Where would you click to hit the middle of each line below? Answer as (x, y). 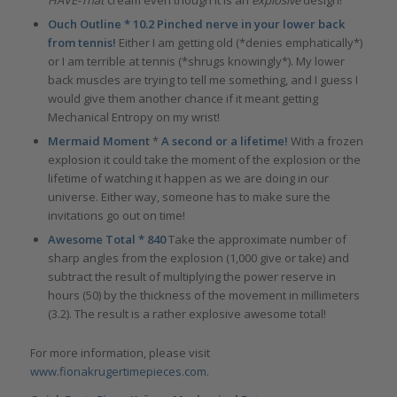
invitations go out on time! (116, 216)
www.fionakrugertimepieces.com (118, 372)
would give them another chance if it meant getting (183, 99)
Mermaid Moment (100, 141)
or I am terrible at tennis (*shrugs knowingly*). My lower (196, 62)
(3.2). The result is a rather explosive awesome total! (187, 314)
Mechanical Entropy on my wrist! (133, 117)
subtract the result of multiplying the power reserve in (191, 277)
